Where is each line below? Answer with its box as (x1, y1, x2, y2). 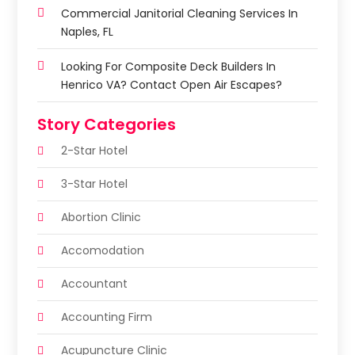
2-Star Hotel (61, 142, 128, 158)
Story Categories (37, 113, 177, 136)
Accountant (61, 275, 128, 292)
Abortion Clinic (61, 208, 142, 225)
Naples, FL (61, 23, 114, 40)
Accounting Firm (61, 308, 153, 325)
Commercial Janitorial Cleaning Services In (61, 5, 299, 21)
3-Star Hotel (61, 175, 128, 192)
